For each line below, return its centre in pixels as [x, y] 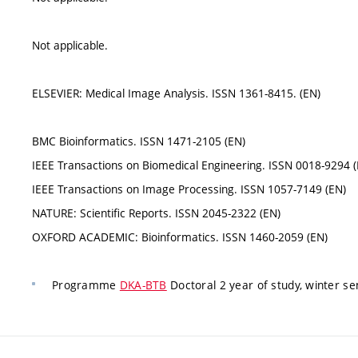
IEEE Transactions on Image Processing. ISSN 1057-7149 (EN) [189, 189]
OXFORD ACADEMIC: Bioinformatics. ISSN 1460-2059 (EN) [180, 237]
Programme [86, 285]
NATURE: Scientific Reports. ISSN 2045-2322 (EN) [156, 213]
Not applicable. [70, 46]
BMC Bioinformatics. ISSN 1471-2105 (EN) [139, 141]
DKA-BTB [143, 285]
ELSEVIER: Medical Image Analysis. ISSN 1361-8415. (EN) [176, 93]
